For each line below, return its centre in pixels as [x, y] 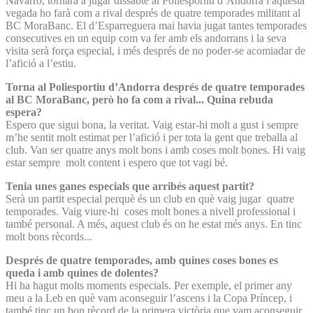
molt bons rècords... [49, 236]
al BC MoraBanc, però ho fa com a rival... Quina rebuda [139, 99]
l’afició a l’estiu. [41, 63]
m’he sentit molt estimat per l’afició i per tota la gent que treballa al [152, 137]
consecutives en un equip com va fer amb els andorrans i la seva [146, 38]
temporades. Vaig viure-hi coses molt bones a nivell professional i [151, 211]
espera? [24, 112]
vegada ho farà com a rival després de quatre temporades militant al [153, 13]
